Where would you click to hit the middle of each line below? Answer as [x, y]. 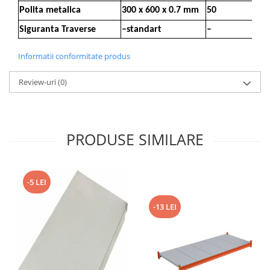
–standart [142, 30]
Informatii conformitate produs [74, 56]
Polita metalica [50, 10]
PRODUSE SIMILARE [135, 139]
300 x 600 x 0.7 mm [160, 10]
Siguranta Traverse [58, 30]
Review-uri [38, 82]
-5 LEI [37, 182]
